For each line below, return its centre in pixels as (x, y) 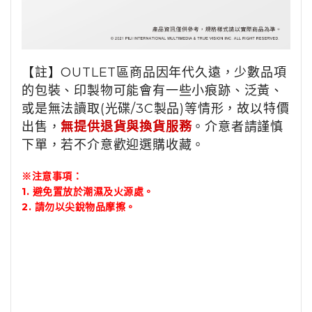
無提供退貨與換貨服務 (126, 127)
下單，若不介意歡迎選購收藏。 (114, 145)
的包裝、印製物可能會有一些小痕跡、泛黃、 (153, 91)
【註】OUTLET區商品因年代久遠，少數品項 (154, 73)
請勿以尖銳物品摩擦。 (85, 207)
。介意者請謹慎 (238, 127)
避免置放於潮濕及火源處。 (93, 192)
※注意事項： (52, 177)
